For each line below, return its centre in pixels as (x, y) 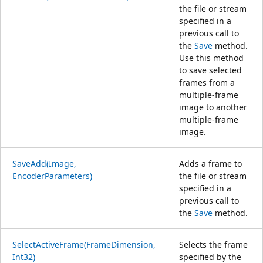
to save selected (210, 70)
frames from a (207, 82)
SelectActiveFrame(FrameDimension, (84, 244)
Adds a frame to (210, 163)
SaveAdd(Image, (44, 163)
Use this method (211, 58)
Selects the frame (213, 244)
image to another (213, 107)
